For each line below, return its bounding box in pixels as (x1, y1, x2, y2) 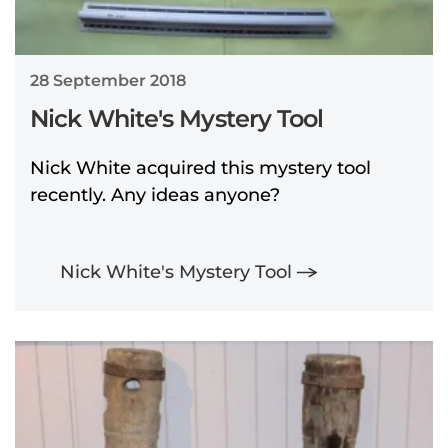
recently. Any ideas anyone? (30, 183, 280, 206)
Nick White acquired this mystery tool (30, 156, 371, 179)
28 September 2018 (30, 70, 186, 90)
